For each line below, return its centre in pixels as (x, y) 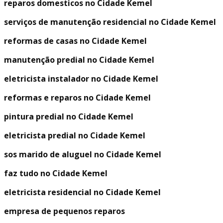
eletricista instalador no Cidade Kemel (81, 79)
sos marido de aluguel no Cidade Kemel (83, 155)
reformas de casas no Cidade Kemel (75, 41)
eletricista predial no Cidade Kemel (75, 136)
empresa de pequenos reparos (64, 211)
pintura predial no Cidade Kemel (69, 117)
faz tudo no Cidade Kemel (56, 173)
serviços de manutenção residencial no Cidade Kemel (110, 22)
